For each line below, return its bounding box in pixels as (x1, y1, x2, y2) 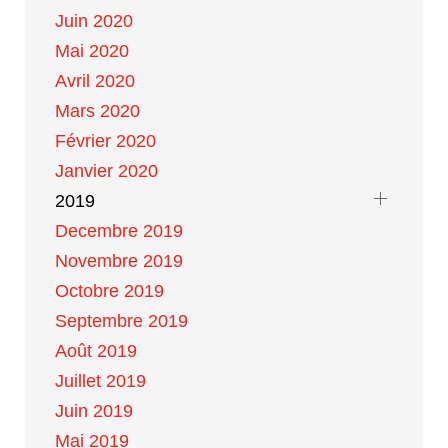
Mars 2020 (55, 101, 140, 121)
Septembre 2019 (55, 311, 188, 331)
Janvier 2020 (55, 161, 158, 181)
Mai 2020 (55, 41, 129, 61)
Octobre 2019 (55, 281, 164, 301)
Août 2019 (55, 341, 137, 361)
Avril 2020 (55, 71, 135, 91)
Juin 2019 (55, 401, 133, 421)
